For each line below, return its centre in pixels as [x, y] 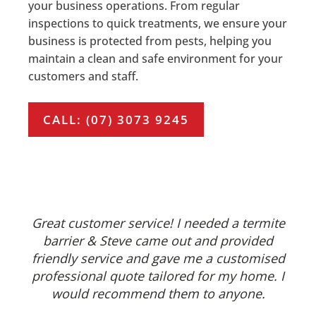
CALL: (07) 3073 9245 [116, 119]
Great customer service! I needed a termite [158, 223]
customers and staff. [83, 76]
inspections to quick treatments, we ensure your [158, 23]
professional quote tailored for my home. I [158, 275]
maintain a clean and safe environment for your [156, 58]
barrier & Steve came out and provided [158, 240]
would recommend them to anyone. [158, 293]
